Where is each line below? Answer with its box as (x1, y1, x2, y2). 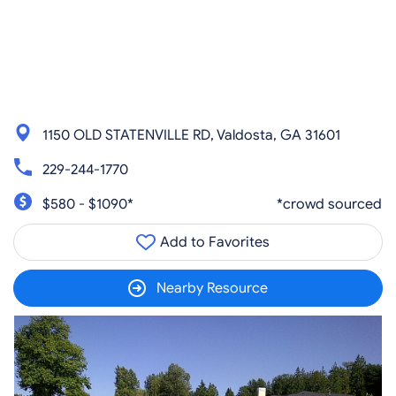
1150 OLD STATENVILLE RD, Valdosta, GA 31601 (42, 126, 340, 144)
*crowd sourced (277, 194, 382, 213)
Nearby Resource (156, 279, 268, 297)
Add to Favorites (156, 233, 270, 251)
